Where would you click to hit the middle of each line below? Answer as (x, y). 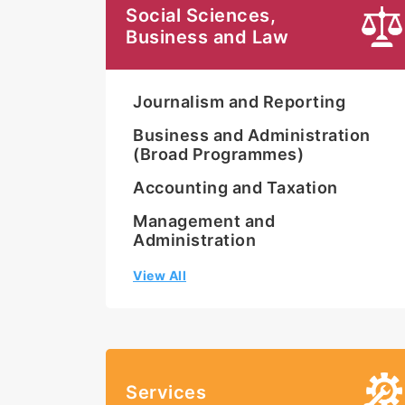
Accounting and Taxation (235, 188)
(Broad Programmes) (218, 155)
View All (160, 276)
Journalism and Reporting (239, 102)
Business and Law (207, 38)
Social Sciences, (201, 16)
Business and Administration (252, 136)
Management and (204, 221)
